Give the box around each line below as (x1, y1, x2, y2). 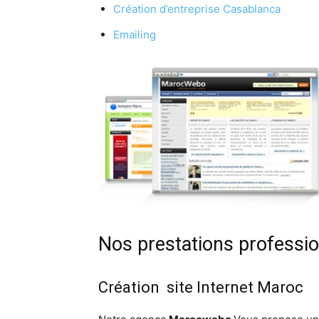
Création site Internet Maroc (98, 278, 303, 297)
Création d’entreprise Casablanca (113, 2, 281, 16)
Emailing (113, 28, 156, 42)
